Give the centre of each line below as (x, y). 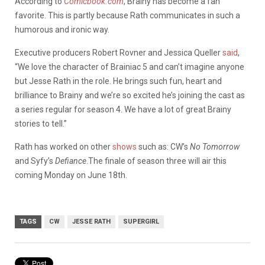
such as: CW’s (163, 146)
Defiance (71, 161)
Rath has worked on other (64, 146)
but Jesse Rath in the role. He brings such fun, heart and (118, 81)
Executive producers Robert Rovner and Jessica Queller (119, 52)
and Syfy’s (35, 161)
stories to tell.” (41, 123)
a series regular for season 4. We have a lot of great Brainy (123, 109)
